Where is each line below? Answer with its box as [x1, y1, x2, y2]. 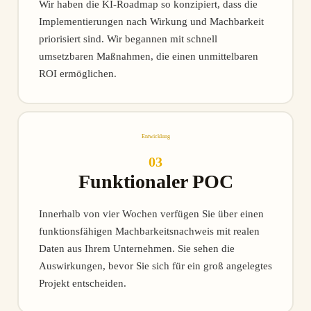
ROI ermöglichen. [39, 68, 117, 80]
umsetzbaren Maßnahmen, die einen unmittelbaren [39, 51, 258, 62]
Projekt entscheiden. [39, 277, 126, 289]
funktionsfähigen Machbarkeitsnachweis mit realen [39, 225, 260, 237]
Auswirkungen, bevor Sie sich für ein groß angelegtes [39, 260, 272, 271]
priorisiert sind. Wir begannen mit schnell [39, 33, 217, 45]
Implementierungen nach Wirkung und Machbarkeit [39, 16, 264, 28]
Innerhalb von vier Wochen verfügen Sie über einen [39, 208, 264, 219]
